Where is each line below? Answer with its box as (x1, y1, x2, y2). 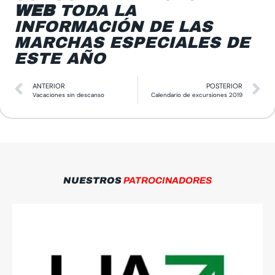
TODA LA (54, 2, 136, 20)
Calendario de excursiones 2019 (151, 90, 242, 99)
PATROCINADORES (123, 176, 212, 186)
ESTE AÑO (14, 50, 106, 68)
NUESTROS (63, 176, 123, 186)
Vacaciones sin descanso (33, 90, 104, 99)
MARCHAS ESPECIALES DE (14, 34, 250, 52)
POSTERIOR (206, 81, 242, 90)
